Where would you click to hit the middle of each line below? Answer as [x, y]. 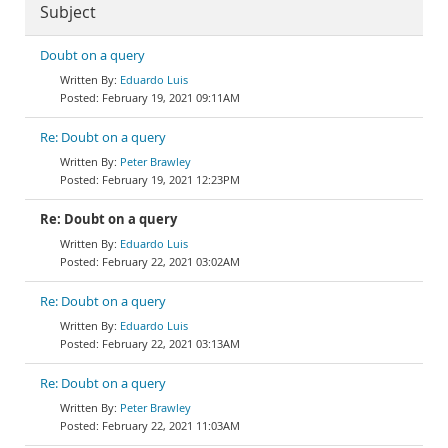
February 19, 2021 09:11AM [171, 97]
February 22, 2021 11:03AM [171, 425]
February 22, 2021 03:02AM [171, 261]
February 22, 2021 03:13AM [171, 343]
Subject [68, 12]
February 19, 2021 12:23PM [171, 179]
